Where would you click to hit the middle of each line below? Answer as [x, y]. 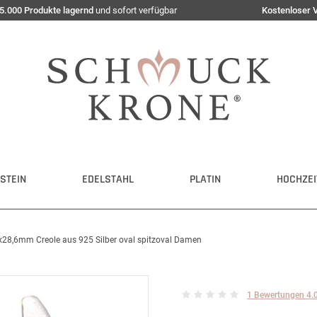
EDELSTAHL [108, 179]
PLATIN [205, 179]
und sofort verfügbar [135, 10]
